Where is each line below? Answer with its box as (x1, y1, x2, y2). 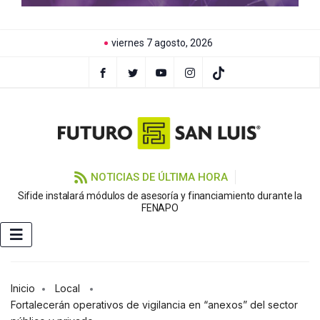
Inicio (11, 282, 35, 295)
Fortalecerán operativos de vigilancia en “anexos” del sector (11, 299, 298, 311)
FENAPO (141, 202, 179, 214)
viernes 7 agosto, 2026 (111, 37, 213, 49)
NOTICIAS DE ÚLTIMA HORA (90, 171, 228, 184)
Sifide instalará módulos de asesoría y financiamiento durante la (17, 190, 303, 202)
